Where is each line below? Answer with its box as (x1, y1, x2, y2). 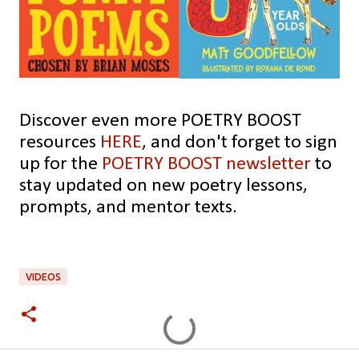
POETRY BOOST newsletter (102, 155, 311, 174)
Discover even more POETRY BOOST (19, 111, 301, 131)
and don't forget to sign (147, 133, 337, 152)
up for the (19, 155, 102, 174)
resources (19, 133, 100, 152)
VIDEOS (26, 272, 61, 282)
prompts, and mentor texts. (19, 198, 241, 217)
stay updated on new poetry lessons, (19, 176, 308, 196)
